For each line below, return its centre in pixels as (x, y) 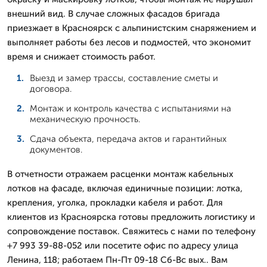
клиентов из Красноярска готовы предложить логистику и (131, 217)
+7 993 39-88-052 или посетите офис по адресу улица (123, 245)
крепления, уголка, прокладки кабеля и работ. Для (115, 202)
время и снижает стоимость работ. (81, 56)
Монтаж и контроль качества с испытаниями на (131, 108)
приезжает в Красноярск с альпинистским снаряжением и (132, 28)
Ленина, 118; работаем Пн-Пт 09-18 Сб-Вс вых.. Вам (117, 260)
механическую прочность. (85, 119)
